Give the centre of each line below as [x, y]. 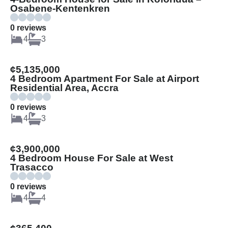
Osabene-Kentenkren [60, 8]
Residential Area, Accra [64, 88]
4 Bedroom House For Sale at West [92, 158]
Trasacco [32, 167]
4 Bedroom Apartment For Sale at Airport [105, 78]
